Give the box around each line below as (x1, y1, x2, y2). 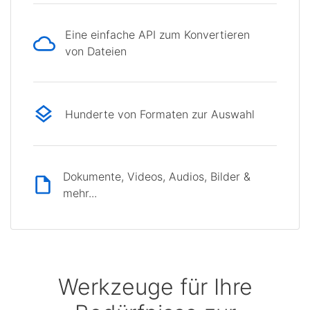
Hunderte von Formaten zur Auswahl (65, 107, 255, 121)
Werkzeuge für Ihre (57, 273, 253, 301)
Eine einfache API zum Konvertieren (65, 28, 250, 42)
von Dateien (65, 44, 127, 58)
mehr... (63, 186, 98, 201)
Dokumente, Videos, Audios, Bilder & (63, 170, 251, 184)
